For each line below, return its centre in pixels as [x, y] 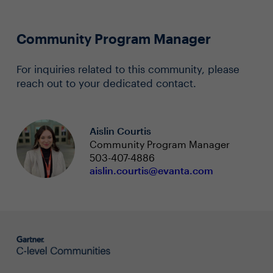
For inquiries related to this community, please [128, 69]
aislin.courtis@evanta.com [151, 171]
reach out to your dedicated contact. [106, 83]
